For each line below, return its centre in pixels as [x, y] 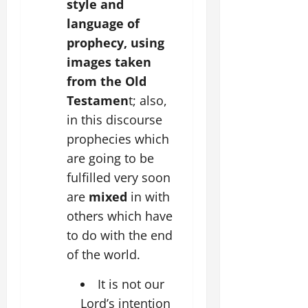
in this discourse [114, 119]
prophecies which [118, 139]
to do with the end [120, 235]
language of [103, 23]
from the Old [107, 81]
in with [150, 196]
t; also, [148, 100]
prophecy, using [115, 42]
